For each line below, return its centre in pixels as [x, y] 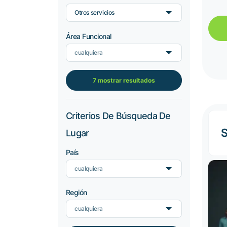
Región [77, 192]
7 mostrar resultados [124, 80]
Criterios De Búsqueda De [118, 116]
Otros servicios [94, 12]
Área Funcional [89, 36]
